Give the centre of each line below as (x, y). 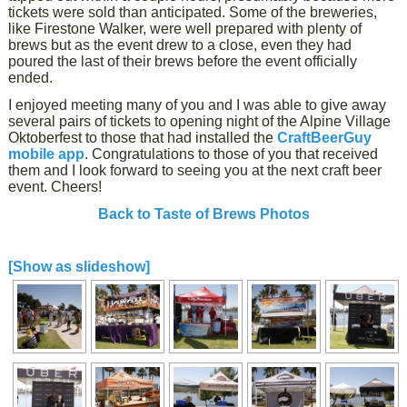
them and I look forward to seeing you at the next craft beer (195, 170)
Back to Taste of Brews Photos (203, 214)
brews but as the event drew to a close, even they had (180, 45)
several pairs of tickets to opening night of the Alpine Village (200, 121)
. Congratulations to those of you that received (232, 154)
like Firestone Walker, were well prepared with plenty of (185, 29)
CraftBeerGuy (325, 138)
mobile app (47, 154)
